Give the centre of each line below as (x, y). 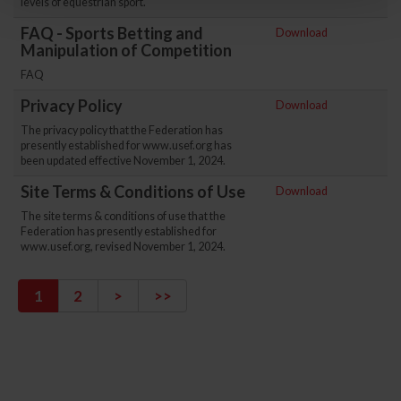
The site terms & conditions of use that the (123, 216)
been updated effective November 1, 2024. (123, 160)
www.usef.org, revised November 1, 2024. (123, 246)
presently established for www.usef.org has (126, 145)
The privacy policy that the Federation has (122, 130)
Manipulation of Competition (126, 50)
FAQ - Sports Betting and (112, 33)
